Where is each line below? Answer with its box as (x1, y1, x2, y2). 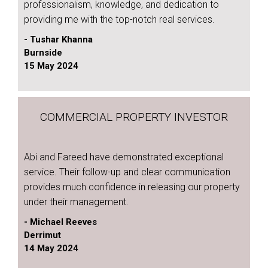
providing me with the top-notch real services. (24, 14, 215, 25)
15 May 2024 (24, 60, 78, 71)
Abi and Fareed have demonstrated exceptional (24, 151, 224, 163)
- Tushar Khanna (24, 34, 93, 45)
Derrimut (24, 230, 61, 240)
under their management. (24, 196, 129, 208)
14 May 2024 (24, 243, 78, 254)
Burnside (24, 47, 62, 58)
